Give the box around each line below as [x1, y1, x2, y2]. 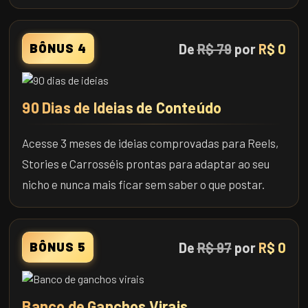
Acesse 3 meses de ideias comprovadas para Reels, [22, 136, 279, 151]
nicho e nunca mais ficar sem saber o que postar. [22, 177, 265, 192]
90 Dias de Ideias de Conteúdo [22, 98, 222, 117]
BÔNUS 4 [30, 41, 87, 56]
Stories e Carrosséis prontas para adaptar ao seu [22, 157, 270, 171]
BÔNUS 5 [30, 239, 87, 255]
